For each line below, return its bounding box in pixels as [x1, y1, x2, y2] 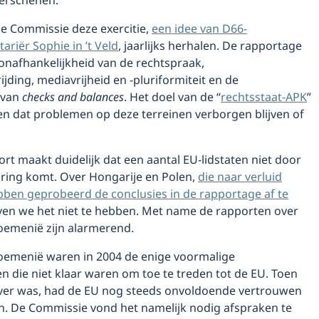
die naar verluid [198, 168, 282, 187]
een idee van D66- [152, 20, 247, 38]
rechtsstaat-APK [221, 88, 307, 107]
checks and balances [22, 88, 124, 107]
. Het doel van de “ [124, 88, 221, 107]
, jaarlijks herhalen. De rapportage [118, 37, 302, 56]
